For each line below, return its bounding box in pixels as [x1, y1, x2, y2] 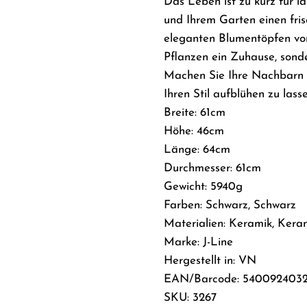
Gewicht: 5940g [164, 180, 243, 193]
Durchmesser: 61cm [164, 162, 261, 174]
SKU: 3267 [164, 291, 217, 304]
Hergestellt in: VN [164, 254, 256, 267]
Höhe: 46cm [164, 125, 224, 137]
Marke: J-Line [164, 236, 233, 248]
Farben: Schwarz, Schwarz [164, 199, 296, 211]
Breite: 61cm [164, 106, 225, 119]
